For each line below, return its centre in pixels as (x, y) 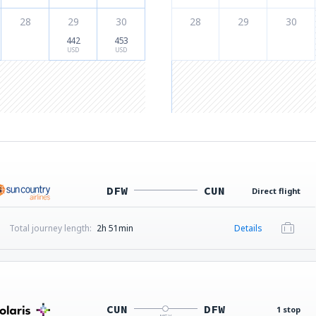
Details (248, 228)
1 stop (288, 309)
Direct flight (276, 191)
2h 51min (115, 228)
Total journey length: (51, 228)
